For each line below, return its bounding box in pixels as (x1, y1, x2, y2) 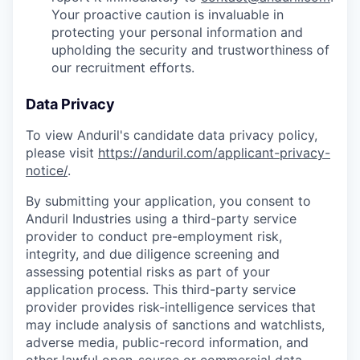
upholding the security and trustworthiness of (51, 42, 329, 59)
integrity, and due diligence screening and (26, 246, 280, 263)
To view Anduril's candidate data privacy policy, (26, 127, 317, 144)
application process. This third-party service (26, 281, 296, 298)
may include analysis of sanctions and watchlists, (26, 317, 325, 333)
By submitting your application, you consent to (26, 193, 311, 210)
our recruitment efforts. (51, 59, 194, 76)
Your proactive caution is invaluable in (51, 6, 284, 23)
